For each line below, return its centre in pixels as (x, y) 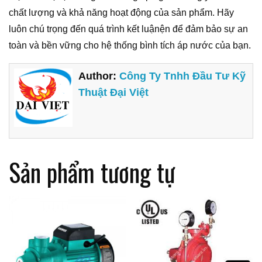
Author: (99, 76)
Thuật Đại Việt (114, 93)
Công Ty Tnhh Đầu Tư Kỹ (183, 76)
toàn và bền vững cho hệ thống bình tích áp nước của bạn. (130, 45)
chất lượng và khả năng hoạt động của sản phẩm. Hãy (121, 12)
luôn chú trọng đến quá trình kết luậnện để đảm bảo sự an (128, 29)
